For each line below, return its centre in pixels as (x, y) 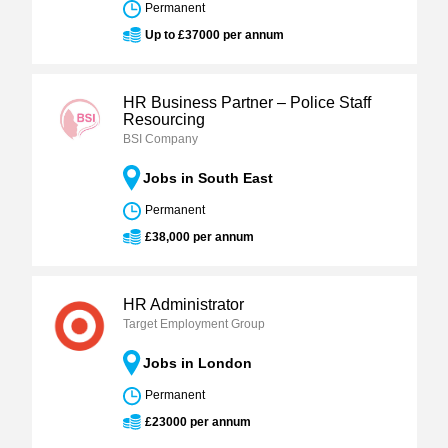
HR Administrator (183, 304)
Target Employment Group (193, 324)
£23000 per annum (197, 422)
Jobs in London (197, 363)
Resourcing (163, 119)
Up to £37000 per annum (214, 35)
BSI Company (160, 139)
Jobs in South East (207, 178)
